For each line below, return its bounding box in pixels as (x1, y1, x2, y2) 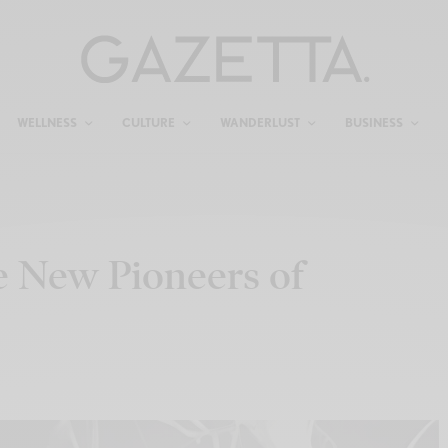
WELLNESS (16, 115, 77, 130)
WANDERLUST (219, 115, 300, 130)
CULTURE (121, 115, 175, 130)
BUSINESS (344, 115, 403, 130)
